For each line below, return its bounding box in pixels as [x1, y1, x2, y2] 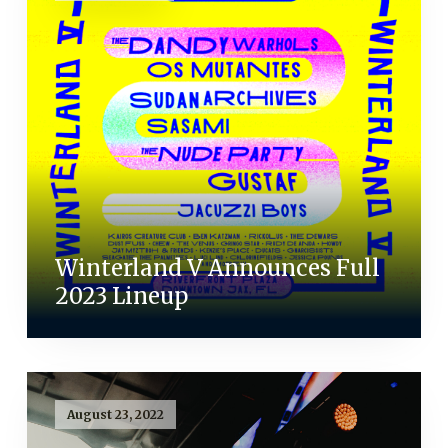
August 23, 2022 [66, 406, 164, 422]
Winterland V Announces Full [54, 254, 380, 283]
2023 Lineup [54, 282, 188, 311]
